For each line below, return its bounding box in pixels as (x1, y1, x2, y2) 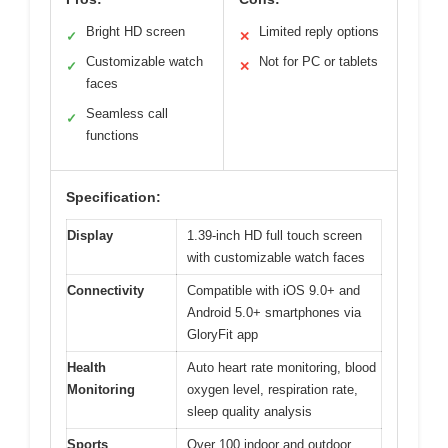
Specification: (66, 189, 161, 205)
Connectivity (67, 283, 144, 298)
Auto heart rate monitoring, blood (187, 360, 376, 375)
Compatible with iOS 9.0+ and (187, 283, 360, 298)
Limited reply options (259, 24, 379, 39)
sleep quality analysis (187, 404, 312, 419)
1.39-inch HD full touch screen (187, 228, 362, 243)
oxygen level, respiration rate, (187, 382, 358, 397)
